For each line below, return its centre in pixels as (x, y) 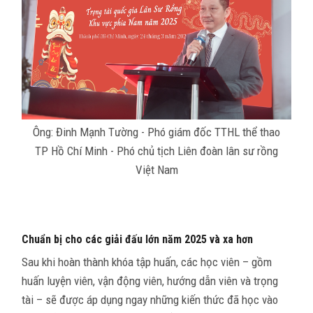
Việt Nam (156, 170)
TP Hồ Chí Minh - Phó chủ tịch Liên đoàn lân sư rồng (156, 151)
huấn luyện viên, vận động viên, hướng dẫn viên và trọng (150, 281)
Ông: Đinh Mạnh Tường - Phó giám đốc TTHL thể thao (156, 132)
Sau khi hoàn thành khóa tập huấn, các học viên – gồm (147, 262)
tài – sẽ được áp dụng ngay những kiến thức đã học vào (150, 300)
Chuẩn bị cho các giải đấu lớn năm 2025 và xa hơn (137, 240)
